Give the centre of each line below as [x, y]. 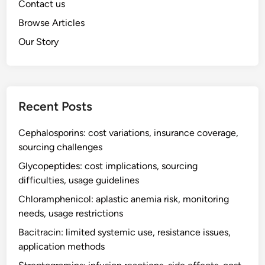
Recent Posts [56, 106]
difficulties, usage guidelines [79, 180]
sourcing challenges [61, 147]
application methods [62, 247]
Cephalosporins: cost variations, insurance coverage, [129, 133]
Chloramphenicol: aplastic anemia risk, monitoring [124, 199]
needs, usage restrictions [71, 214]
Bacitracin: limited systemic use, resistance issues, [125, 232]
